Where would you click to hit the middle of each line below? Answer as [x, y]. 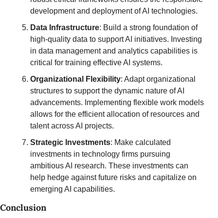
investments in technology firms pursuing [100, 154]
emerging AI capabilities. [73, 189]
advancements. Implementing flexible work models [117, 102]
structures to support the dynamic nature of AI [107, 91]
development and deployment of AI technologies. [114, 11]
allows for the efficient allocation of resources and [115, 114]
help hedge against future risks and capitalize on [113, 177]
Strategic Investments [70, 142]
